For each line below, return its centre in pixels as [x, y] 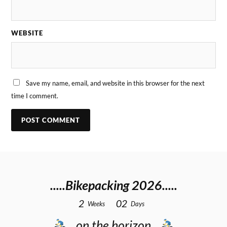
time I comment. [35, 96]
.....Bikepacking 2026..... [113, 185]
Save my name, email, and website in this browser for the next [116, 83]
